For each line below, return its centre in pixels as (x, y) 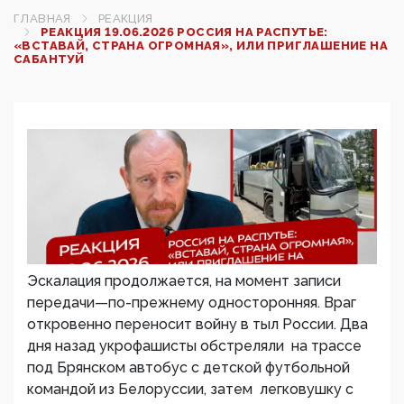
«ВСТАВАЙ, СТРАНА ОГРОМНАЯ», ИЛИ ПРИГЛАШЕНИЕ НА (201, 46)
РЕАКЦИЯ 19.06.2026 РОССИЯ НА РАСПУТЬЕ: (184, 32)
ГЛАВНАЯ (42, 18)
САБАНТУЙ (49, 59)
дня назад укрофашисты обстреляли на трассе (194, 346)
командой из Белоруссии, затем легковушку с (190, 389)
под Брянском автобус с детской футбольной (188, 367)
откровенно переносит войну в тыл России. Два (197, 324)
